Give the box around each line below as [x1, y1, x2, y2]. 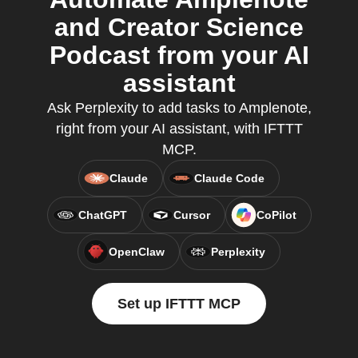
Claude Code [194, 172, 265, 185]
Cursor [173, 209, 210, 221]
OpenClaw [109, 245, 165, 258]
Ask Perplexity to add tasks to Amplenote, [46, 100, 312, 116]
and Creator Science [54, 13, 304, 42]
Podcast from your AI [49, 41, 309, 70]
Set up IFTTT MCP [117, 296, 241, 312]
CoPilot [256, 209, 296, 221]
